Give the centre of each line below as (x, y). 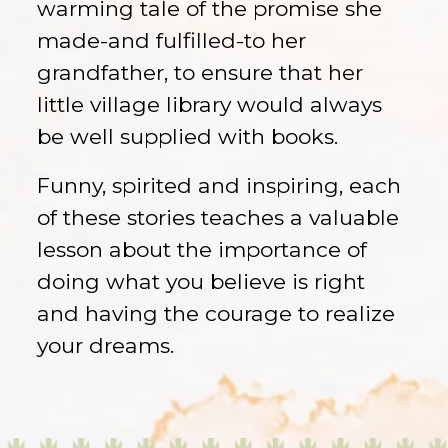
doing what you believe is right (201, 282)
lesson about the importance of (202, 250)
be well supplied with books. (188, 136)
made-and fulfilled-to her (172, 40)
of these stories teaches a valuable (218, 218)
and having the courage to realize (216, 314)
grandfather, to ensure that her (200, 72)
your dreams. (106, 346)
